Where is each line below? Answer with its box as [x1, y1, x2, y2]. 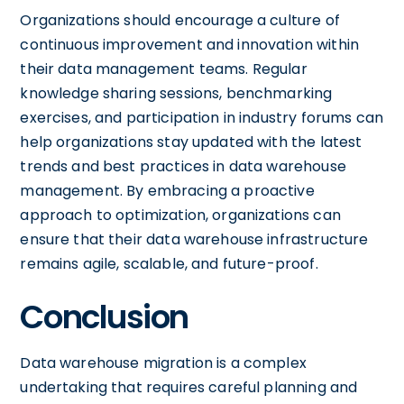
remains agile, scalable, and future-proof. [20, 252, 318, 274]
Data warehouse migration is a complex [20, 352, 307, 373]
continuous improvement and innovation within [20, 33, 359, 55]
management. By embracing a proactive [20, 179, 315, 201]
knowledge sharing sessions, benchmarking [20, 82, 333, 104]
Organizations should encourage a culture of [20, 9, 340, 31]
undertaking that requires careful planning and [20, 376, 358, 398]
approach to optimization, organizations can [20, 204, 341, 225]
